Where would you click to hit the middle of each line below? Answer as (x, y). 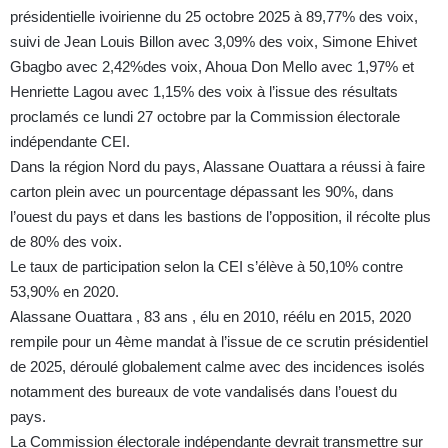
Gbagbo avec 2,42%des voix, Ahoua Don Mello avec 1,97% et (214, 66)
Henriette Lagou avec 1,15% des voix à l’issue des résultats (204, 91)
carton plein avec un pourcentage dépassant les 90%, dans (202, 191)
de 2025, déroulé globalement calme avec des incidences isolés (217, 366)
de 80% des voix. (68, 241)
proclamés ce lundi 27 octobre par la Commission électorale (205, 116)
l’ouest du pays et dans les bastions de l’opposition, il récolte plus (220, 216)
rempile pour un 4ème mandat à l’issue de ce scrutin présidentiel (219, 341)
